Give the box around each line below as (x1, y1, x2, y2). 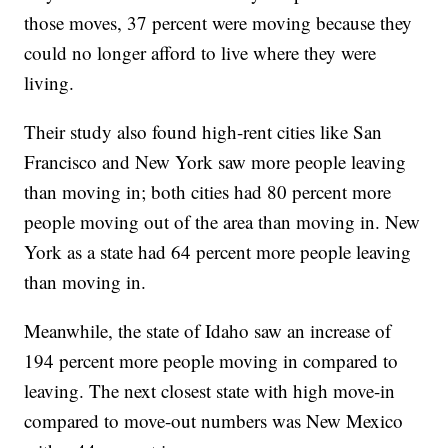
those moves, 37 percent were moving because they (24, 10, 413, 36)
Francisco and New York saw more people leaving (24, 149, 407, 175)
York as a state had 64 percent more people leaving (24, 239, 412, 265)
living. (24, 70, 75, 96)
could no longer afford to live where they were (24, 40, 377, 66)
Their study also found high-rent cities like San (24, 119, 383, 145)
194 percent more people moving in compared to (24, 348, 399, 374)
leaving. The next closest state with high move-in (24, 378, 396, 404)
